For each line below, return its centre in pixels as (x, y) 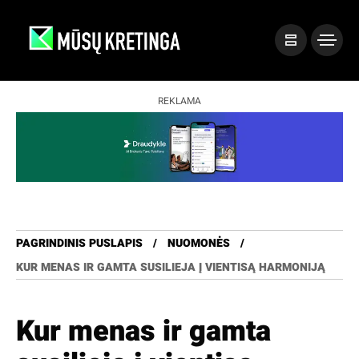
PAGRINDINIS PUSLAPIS (79, 244)
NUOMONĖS (199, 244)
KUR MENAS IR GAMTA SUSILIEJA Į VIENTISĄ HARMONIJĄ (171, 268)
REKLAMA (179, 101)
